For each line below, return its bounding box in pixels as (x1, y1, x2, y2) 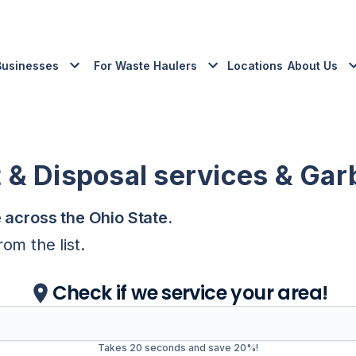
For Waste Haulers (94, 58, 197, 72)
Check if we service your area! (52, 280, 328, 306)
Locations (227, 58, 283, 72)
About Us (288, 58, 338, 72)
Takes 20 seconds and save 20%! (98, 342, 258, 354)
